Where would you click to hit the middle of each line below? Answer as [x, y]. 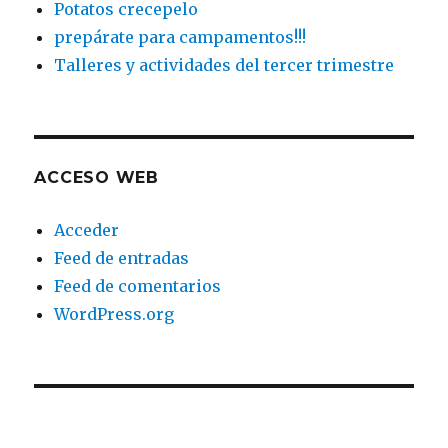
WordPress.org [114, 313]
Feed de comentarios [138, 285]
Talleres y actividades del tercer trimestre [224, 64]
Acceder [87, 229]
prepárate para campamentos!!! [180, 36]
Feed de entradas [122, 257]
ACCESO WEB [96, 177]
